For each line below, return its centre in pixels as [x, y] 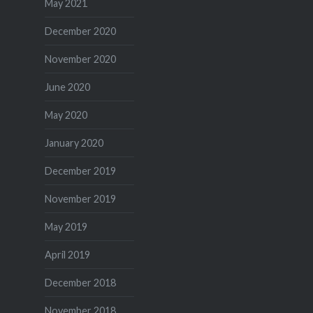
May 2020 [66, 115]
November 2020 [80, 59]
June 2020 [67, 87]
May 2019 [66, 226]
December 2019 [80, 170]
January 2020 [74, 143]
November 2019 [80, 198]
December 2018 [80, 282]
